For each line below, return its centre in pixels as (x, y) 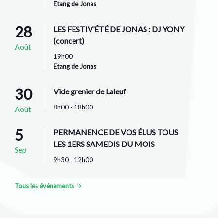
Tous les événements (44, 186)
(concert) (69, 40)
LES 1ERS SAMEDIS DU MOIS (104, 144)
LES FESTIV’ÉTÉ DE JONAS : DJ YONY (119, 29)
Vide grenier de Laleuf (90, 91)
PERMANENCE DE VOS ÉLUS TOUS (116, 132)
